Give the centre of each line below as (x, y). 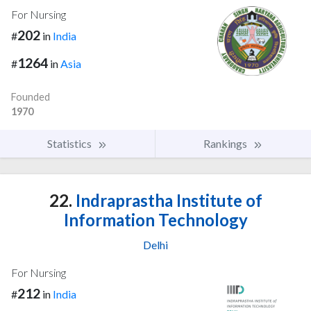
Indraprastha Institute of (167, 201)
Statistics (70, 144)
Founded (31, 97)
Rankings (226, 144)
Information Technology (155, 220)
